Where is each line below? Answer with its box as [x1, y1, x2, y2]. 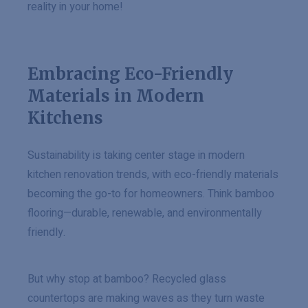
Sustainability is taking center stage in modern [27, 147, 245, 164]
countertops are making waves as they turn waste [27, 290, 265, 307]
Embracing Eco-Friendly [27, 63, 233, 85]
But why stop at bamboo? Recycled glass [27, 271, 226, 287]
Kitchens [27, 107, 103, 129]
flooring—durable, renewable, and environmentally [27, 205, 262, 221]
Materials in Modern [27, 85, 204, 107]
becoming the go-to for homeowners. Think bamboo [27, 186, 274, 202]
